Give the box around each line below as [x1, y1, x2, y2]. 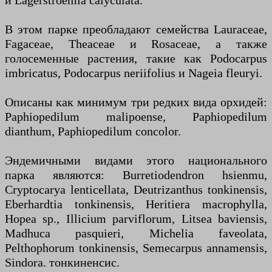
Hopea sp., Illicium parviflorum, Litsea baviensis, [5, 212, 267, 226]
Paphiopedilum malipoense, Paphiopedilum [5, 110, 267, 124]
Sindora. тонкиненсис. [5, 256, 120, 270]
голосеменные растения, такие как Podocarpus [5, 52, 267, 66]
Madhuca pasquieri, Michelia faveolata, [5, 226, 267, 240]
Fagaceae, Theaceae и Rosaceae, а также [5, 37, 267, 51]
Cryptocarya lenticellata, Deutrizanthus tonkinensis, [5, 183, 267, 197]
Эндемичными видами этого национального [5, 154, 267, 168]
